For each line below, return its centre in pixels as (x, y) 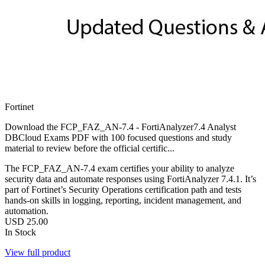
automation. (27, 211)
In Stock (20, 232)
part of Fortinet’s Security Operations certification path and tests (123, 189)
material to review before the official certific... (90, 148)
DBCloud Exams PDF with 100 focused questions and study (118, 137)
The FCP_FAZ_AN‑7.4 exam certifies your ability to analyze (119, 168)
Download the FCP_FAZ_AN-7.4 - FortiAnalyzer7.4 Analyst (120, 127)
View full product (38, 252)
